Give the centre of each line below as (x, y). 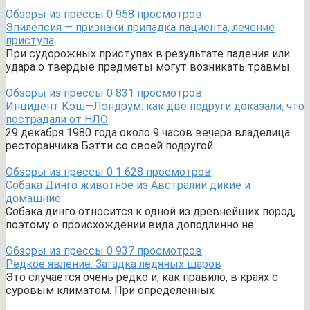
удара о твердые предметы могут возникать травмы (148, 67)
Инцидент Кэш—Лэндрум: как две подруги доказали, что (155, 106)
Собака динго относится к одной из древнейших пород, (151, 211)
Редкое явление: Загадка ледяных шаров (113, 264)
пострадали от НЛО (57, 119)
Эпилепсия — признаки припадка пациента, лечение (140, 27)
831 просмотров (157, 93)
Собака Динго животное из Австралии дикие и (128, 185)
